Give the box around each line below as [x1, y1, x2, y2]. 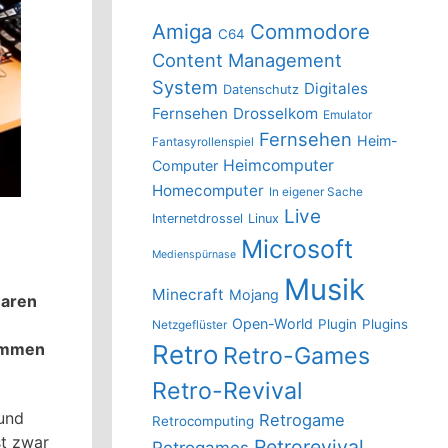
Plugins [362, 316, 408, 333]
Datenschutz [223, 82, 299, 98]
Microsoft [241, 234, 353, 265]
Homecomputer [152, 181, 264, 201]
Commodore [250, 19, 370, 45]
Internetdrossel [152, 211, 243, 227]
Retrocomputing [152, 413, 254, 430]
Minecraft [152, 285, 224, 305]
